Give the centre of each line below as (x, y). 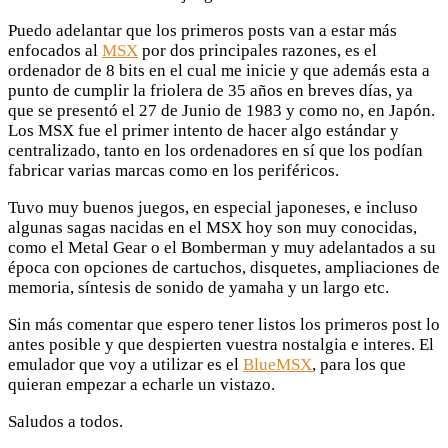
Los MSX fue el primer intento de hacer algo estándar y (203, 130)
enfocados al (55, 50)
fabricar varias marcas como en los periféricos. (173, 170)
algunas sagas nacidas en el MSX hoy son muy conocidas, (212, 227)
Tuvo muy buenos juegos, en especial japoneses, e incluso (213, 207)
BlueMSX (277, 364)
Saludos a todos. (65, 421)
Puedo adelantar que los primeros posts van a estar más (202, 30)
